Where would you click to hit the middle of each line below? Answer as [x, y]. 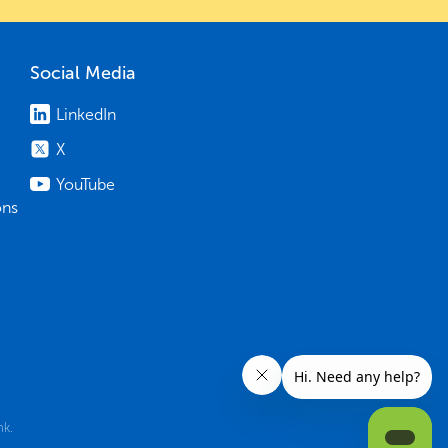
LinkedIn [85, 114]
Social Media [82, 72]
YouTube [85, 184]
